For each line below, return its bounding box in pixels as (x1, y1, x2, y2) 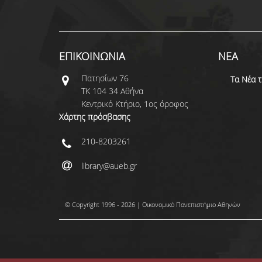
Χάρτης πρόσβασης (58, 111, 130, 122)
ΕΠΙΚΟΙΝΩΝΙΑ (58, 49, 125, 63)
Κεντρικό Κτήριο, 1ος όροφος (81, 98, 191, 109)
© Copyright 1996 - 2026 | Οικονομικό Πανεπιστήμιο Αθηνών (64, 200, 240, 209)
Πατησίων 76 (81, 73, 129, 84)
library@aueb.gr (81, 160, 137, 171)
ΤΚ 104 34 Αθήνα (81, 85, 143, 96)
